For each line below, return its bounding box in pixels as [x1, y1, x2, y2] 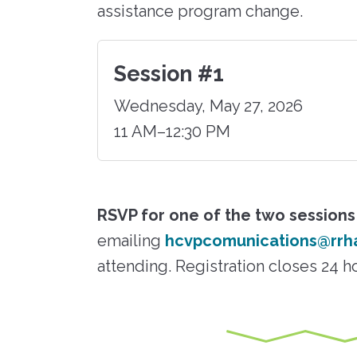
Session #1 [114, 61, 224, 86]
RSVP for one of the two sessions [97, 205, 355, 225]
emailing [97, 230, 165, 250]
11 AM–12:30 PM [114, 121, 230, 141]
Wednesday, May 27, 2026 [114, 96, 303, 116]
